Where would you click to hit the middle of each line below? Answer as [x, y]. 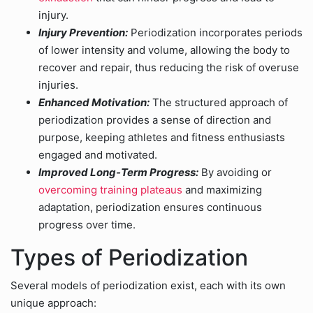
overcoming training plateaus [110, 190]
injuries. [58, 85]
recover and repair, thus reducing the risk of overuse [169, 67]
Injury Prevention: [83, 32]
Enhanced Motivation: [94, 102]
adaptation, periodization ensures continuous [150, 207]
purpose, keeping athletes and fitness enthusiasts [162, 137]
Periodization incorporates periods [215, 32]
